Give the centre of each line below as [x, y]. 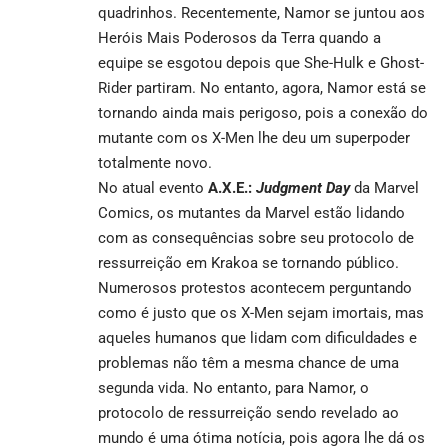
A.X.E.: [232, 187]
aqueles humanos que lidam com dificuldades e [257, 337]
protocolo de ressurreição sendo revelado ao [248, 412]
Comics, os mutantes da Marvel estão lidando [251, 212]
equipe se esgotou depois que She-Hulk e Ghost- [261, 62]
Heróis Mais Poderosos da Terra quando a [239, 37]
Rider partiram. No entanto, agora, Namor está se [262, 87]
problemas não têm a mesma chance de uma [248, 362]
